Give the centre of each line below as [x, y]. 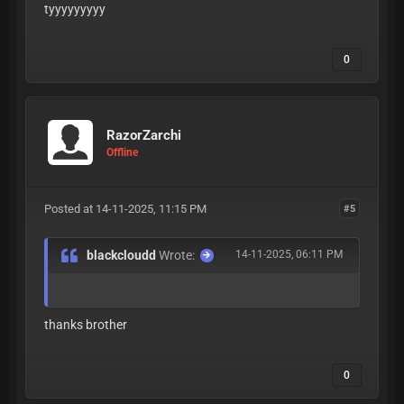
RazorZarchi [144, 135]
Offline [122, 152]
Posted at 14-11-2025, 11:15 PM [125, 209]
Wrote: [177, 255]
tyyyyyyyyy [74, 9]
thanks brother [85, 325]
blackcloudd [123, 255]
